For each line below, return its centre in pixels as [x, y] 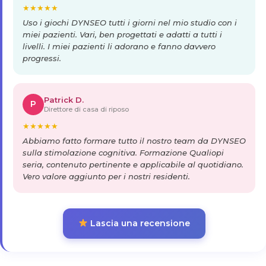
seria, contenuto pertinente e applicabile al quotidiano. [133, 164]
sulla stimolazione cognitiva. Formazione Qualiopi [123, 152]
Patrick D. [64, 99]
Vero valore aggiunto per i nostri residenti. [106, 176]
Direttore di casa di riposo [86, 109]
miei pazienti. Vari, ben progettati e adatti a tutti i [122, 34]
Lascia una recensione [139, 223]
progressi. [42, 58]
